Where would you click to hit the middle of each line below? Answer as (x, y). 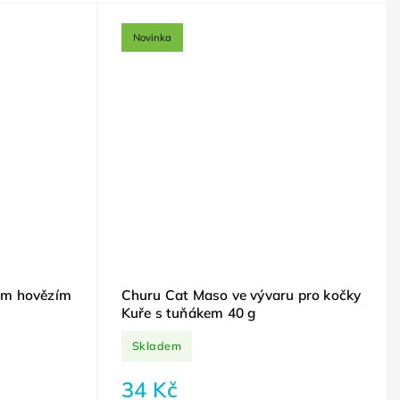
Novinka (152, 38)
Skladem (157, 346)
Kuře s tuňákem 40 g (188, 312)
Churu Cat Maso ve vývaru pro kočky (241, 295)
